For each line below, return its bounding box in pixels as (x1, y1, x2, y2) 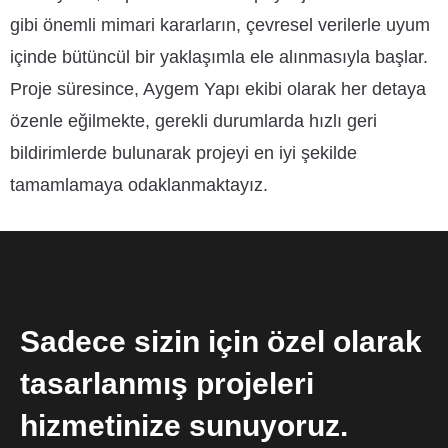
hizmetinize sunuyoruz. (20, 409, 348, 443)
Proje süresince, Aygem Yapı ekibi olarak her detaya (10, 79, 426, 100)
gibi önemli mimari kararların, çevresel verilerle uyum (10, 15, 430, 36)
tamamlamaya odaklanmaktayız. (10, 175, 268, 196)
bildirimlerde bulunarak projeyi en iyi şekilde (10, 143, 357, 164)
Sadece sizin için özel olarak (20, 325, 422, 359)
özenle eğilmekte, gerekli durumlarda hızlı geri (10, 111, 377, 132)
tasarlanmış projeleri (20, 367, 314, 401)
